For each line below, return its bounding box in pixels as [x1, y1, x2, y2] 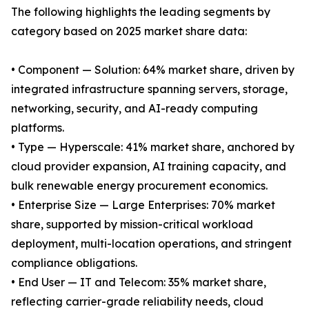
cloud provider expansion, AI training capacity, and [11, 159, 286, 174]
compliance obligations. [11, 256, 137, 270]
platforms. [11, 121, 64, 135]
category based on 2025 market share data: [11, 24, 247, 39]
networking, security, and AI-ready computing [11, 101, 258, 116]
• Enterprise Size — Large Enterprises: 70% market [11, 198, 275, 212]
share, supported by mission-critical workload [11, 217, 253, 232]
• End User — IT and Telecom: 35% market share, [11, 275, 266, 290]
